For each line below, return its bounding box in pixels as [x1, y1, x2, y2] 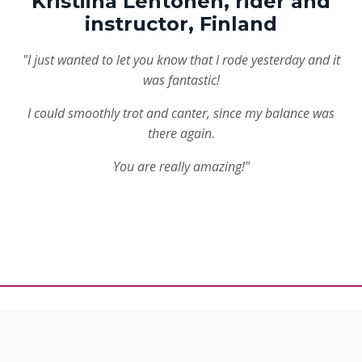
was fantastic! [142, 71, 220, 90]
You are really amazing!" [112, 158, 250, 176]
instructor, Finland [85, 12, 277, 36]
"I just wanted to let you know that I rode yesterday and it [22, 51, 340, 69]
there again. [147, 124, 215, 143]
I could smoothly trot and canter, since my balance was [27, 104, 335, 123]
